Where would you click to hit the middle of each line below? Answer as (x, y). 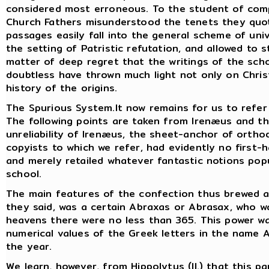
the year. (29, 246)
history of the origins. (62, 88)
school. (24, 174)
